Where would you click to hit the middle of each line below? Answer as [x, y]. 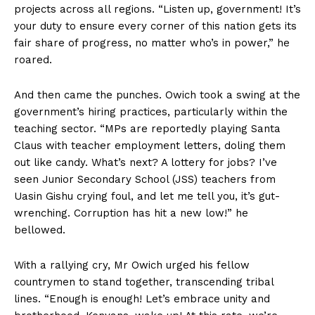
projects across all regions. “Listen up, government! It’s [157, 9]
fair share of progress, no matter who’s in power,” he [152, 43]
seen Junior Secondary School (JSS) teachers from [145, 180]
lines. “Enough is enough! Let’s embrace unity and [142, 299]
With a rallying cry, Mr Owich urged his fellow [132, 265]
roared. [33, 60]
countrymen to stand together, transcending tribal [144, 282]
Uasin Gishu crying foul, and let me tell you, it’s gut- [147, 197]
